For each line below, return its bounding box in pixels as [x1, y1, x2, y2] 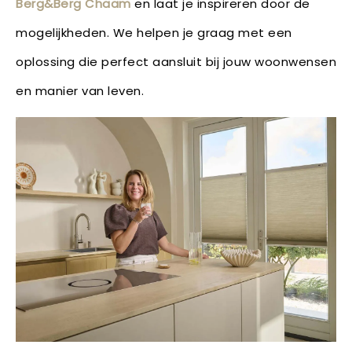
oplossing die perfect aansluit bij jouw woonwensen [16, 53, 336, 70]
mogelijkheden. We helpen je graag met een [16, 24, 292, 41]
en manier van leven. [16, 82, 144, 99]
